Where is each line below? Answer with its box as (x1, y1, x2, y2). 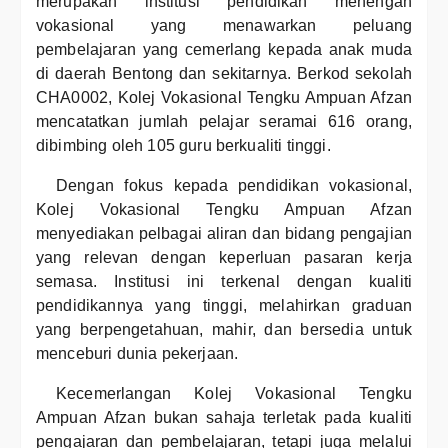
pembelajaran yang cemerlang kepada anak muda (36, 41, 412, 58)
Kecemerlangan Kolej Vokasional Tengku (56, 385, 412, 402)
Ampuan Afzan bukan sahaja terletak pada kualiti (36, 409, 412, 426)
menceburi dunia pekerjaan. (36, 345, 239, 362)
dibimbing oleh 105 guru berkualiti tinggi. (36, 137, 331, 154)
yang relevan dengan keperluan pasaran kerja (36, 249, 412, 266)
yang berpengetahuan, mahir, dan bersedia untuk (36, 321, 412, 338)
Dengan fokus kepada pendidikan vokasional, (56, 177, 412, 194)
